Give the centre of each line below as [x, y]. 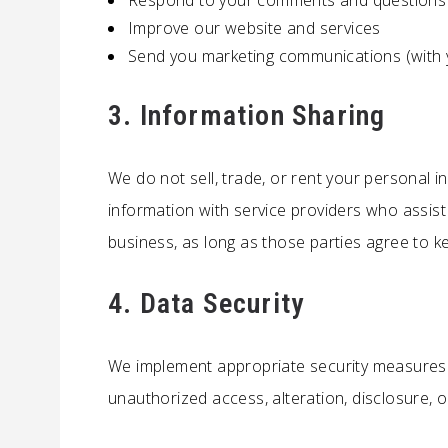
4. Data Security [206, 303]
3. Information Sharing [247, 115]
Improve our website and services [254, 28]
